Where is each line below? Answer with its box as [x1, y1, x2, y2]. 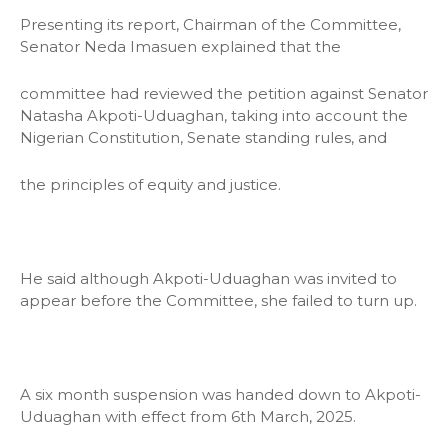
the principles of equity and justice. [20, 174, 281, 194]
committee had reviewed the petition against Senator [20, 83, 428, 103]
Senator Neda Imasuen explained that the [20, 36, 341, 56]
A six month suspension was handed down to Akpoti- [20, 384, 421, 404]
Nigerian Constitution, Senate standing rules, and [20, 127, 387, 147]
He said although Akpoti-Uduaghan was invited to [20, 268, 397, 288]
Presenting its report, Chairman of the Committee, [20, 14, 401, 34]
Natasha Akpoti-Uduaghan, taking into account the [20, 105, 408, 125]
